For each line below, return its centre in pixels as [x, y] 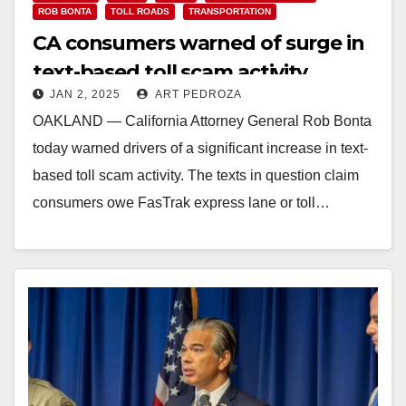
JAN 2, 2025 [85, 94]
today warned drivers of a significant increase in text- [200, 148]
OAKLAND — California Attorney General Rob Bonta [202, 121]
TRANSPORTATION [230, 11]
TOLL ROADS [140, 11]
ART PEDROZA [197, 94]
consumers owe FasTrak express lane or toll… [181, 202]
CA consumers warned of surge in [198, 43]
